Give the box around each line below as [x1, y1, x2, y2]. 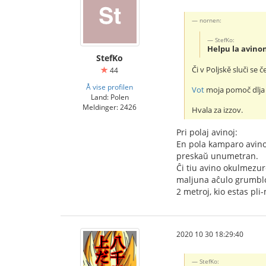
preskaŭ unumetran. [176, 150, 258, 162]
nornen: [199, 15, 222, 24]
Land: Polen [90, 91, 129, 102]
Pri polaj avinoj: [176, 126, 237, 138]
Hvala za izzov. [192, 105, 243, 116]
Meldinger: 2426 [83, 102, 137, 112]
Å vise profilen [86, 81, 133, 91]
